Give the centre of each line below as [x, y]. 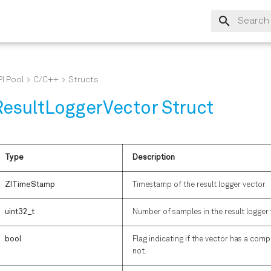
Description [154, 157]
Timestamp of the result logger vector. [200, 184]
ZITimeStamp [30, 184]
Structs [83, 80]
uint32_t [20, 212]
